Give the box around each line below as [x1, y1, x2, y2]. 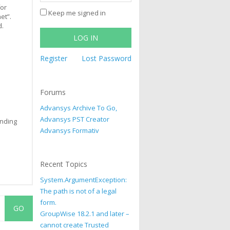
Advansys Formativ [40, 126, 100, 135]
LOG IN [73, 33, 99, 43]
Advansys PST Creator [40, 114, 110, 124]
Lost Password [82, 53, 131, 63]
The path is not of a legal [40, 186, 117, 196]
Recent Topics [40, 159, 88, 169]
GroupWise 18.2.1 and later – [40, 209, 130, 218]
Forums [40, 87, 66, 97]
